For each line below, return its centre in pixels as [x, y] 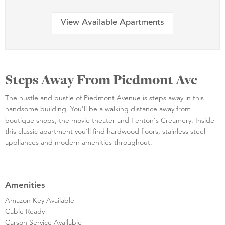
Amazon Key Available [40, 200]
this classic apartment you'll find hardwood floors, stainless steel [105, 131]
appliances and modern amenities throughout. [79, 142]
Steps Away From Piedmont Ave [101, 80]
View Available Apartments [113, 23]
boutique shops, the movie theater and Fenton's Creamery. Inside [110, 120]
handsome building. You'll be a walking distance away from [98, 109]
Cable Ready [25, 211]
